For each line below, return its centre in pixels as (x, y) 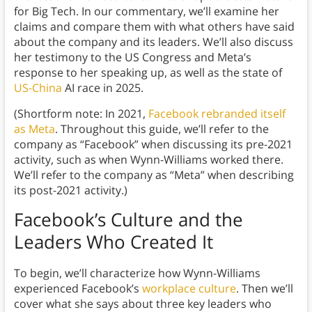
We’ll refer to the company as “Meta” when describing (154, 175)
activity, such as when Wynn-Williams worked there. (148, 160)
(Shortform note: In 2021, (81, 114)
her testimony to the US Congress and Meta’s (132, 57)
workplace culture (189, 289)
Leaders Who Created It (113, 242)
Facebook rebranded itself (217, 114)
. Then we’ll (264, 289)
